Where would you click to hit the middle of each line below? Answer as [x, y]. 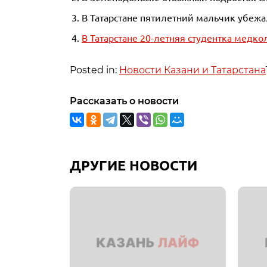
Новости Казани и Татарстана [193, 70]
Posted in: [94, 70]
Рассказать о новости [124, 101]
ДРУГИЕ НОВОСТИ [133, 165]
